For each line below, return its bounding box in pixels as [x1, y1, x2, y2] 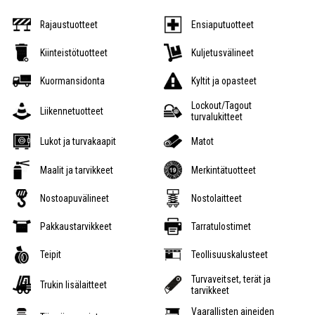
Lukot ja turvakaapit [40, 136, 117, 148]
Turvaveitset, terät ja [191, 274, 271, 285]
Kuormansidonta [40, 75, 105, 87]
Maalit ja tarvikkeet [40, 164, 114, 176]
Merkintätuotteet [191, 164, 257, 176]
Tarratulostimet [191, 220, 252, 232]
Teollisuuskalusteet [191, 249, 269, 261]
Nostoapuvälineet [40, 192, 110, 204]
